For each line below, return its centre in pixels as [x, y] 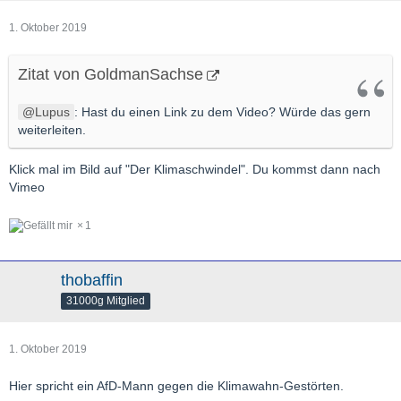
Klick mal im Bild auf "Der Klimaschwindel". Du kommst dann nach [195, 169]
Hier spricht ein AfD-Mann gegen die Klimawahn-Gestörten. [176, 386]
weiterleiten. [52, 129]
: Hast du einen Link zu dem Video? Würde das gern [222, 111]
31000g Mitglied [106, 301]
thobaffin [92, 281]
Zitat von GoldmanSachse [111, 74]
